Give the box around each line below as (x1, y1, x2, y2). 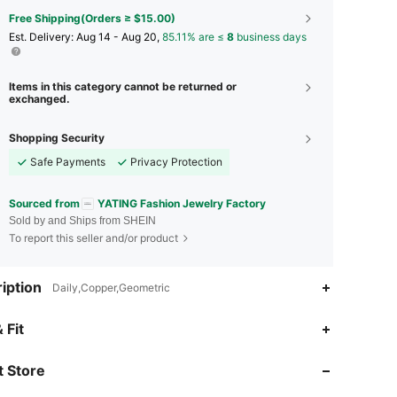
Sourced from (9, 196, 80, 210)
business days (234, 29, 307, 43)
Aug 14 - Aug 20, (76, 29, 162, 43)
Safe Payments (30, 154, 105, 168)
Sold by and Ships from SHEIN (9, 214, 156, 228)
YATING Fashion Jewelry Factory (97, 196, 266, 210)
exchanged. (9, 91, 70, 105)
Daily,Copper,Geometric (52, 281, 170, 295)
